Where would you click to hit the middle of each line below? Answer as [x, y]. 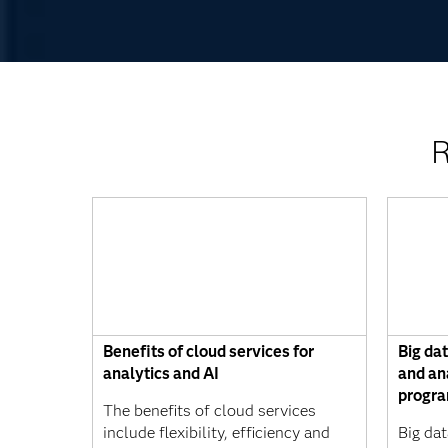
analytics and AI [161, 373]
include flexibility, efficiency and [216, 432]
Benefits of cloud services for [208, 351]
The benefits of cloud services [209, 410]
